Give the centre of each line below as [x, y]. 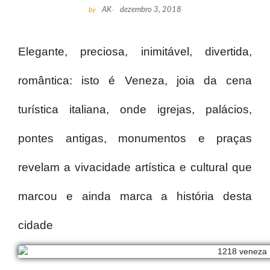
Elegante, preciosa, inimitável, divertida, [135, 52]
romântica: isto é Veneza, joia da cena [135, 81]
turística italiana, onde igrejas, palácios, [135, 110]
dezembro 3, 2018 [151, 10]
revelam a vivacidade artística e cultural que [135, 168]
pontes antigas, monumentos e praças [135, 139]
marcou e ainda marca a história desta [135, 196]
